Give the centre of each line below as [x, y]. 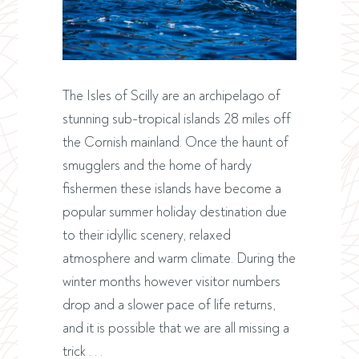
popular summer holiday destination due [174, 212]
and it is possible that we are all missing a [175, 328]
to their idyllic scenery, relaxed [146, 235]
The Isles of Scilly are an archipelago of [171, 95]
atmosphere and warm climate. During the [179, 258]
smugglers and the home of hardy [157, 165]
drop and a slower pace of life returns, [169, 305]
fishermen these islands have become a [171, 188]
